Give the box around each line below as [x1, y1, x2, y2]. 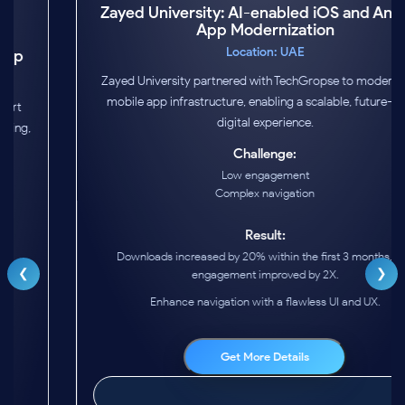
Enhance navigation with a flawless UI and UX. [87, 338, 318, 353]
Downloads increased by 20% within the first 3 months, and [53, 293, 352, 307]
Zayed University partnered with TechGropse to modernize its [39, 117, 366, 133]
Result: [182, 270, 223, 287]
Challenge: [171, 189, 234, 206]
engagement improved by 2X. [128, 311, 277, 325]
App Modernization [133, 64, 272, 84]
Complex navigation [153, 230, 252, 244]
